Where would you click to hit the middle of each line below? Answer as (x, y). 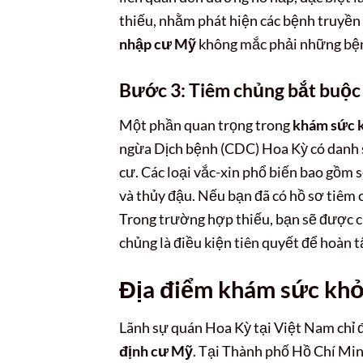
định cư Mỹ (156, 350)
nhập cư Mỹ (158, 44)
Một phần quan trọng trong (206, 125)
